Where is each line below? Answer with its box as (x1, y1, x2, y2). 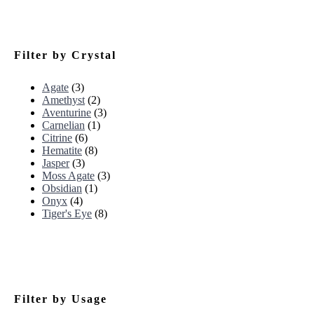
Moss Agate (42, 170, 95, 182)
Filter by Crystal (14, 48, 116, 61)
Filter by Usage (14, 293, 107, 306)
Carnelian (42, 119, 85, 132)
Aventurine (42, 107, 91, 119)
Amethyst (42, 94, 85, 107)
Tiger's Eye (42, 207, 92, 220)
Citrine (42, 132, 72, 144)
